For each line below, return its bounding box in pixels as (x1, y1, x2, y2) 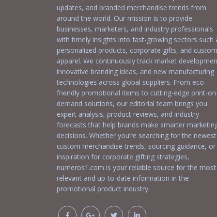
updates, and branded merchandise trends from (57, 3, 206, 13)
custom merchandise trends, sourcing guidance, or (57, 141, 216, 151)
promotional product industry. (57, 184, 150, 194)
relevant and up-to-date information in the (57, 173, 189, 183)
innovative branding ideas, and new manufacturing (57, 67, 214, 77)
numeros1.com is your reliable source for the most (57, 163, 216, 172)
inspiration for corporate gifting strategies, (57, 152, 189, 162)
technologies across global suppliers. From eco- (57, 77, 206, 87)
